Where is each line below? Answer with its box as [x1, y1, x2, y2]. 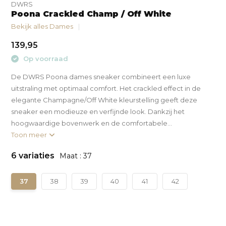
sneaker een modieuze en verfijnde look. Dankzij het [11, 107, 185, 116]
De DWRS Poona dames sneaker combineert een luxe [11, 72, 191, 81]
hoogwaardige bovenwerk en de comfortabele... [11, 119, 173, 127]
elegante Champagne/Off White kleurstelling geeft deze [11, 95, 198, 104]
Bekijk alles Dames [11, 22, 74, 30]
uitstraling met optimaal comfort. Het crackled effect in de [11, 84, 201, 92]
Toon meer [11, 130, 49, 139]
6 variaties [11, 150, 57, 160]
